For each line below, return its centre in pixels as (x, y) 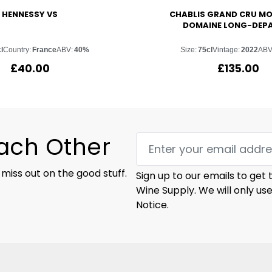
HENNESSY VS (30, 15)
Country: (17, 49)
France (44, 49)
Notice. (152, 205)
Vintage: (226, 49)
